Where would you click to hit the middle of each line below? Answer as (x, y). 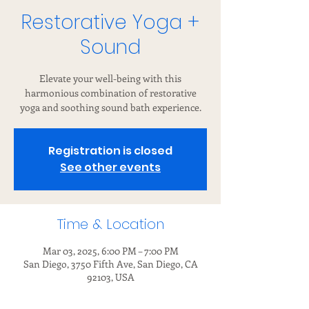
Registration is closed (110, 151)
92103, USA (110, 277)
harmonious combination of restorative (110, 93)
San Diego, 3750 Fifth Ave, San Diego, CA (110, 264)
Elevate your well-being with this (110, 78)
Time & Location (110, 224)
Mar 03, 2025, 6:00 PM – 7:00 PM (110, 251)
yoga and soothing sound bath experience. (110, 107)
